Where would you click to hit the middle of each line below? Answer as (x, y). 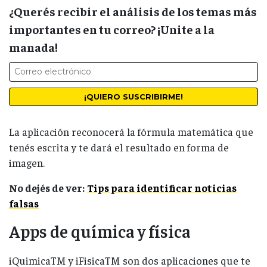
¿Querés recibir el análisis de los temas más (133, 11)
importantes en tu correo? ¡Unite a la (112, 29)
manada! (33, 46)
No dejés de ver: (47, 187)
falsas (24, 203)
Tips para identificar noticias (162, 187)
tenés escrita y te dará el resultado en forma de (119, 147)
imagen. (27, 162)
